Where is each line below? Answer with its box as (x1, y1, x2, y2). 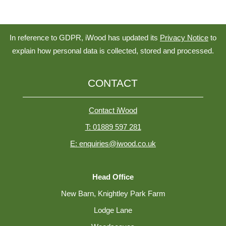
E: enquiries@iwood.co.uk (70, 140, 156, 148)
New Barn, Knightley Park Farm (61, 190, 165, 198)
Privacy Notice (160, 34, 208, 42)
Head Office (92, 173, 134, 181)
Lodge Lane (94, 206, 132, 214)
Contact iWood (89, 106, 137, 115)
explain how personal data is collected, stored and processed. (12, 47, 214, 55)
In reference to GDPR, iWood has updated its (10, 34, 160, 42)
